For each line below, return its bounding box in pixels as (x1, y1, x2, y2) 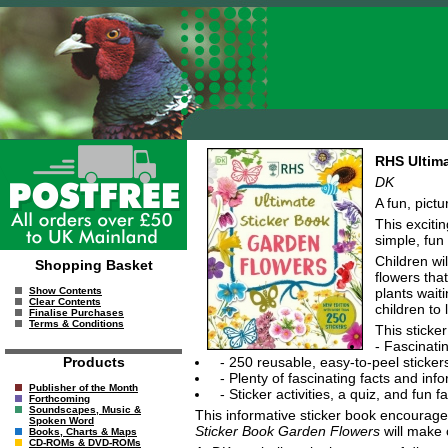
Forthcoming (29, 393, 90, 404)
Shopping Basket (34, 257, 153, 273)
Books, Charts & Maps (29, 426, 137, 437)
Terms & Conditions (29, 318, 124, 329)
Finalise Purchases (29, 307, 124, 318)
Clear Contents (29, 296, 101, 307)
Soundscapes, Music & (29, 404, 141, 415)
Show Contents (29, 285, 102, 296)
